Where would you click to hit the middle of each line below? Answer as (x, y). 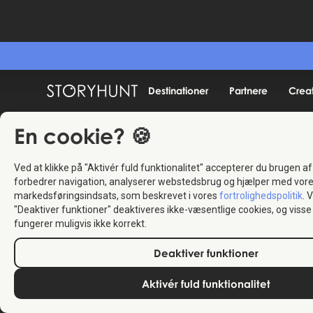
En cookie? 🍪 (83, 136)
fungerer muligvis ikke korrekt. (80, 224)
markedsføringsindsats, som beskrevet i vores (117, 196)
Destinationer (179, 90)
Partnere (249, 90)
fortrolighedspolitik (261, 196)
